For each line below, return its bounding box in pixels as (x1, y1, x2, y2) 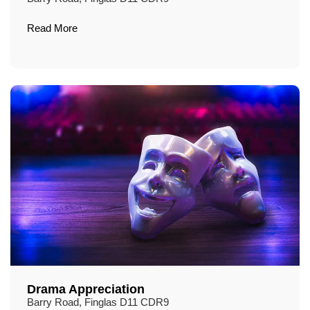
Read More (27, 23, 77, 35)
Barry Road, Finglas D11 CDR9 (27, 297, 169, 309)
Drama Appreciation (27, 282, 145, 297)
